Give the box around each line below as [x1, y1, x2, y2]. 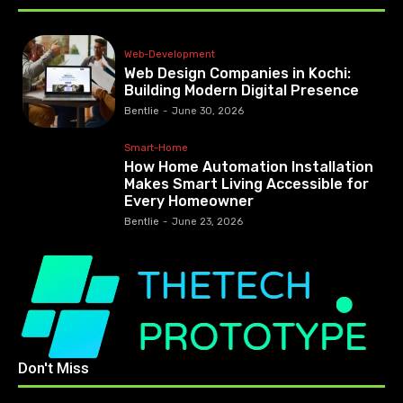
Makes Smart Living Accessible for [124, 175, 370, 193]
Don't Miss [18, 358, 89, 377]
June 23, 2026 [172, 215, 244, 228]
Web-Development [124, 48, 216, 60]
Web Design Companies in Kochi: [124, 64, 352, 82]
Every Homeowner [124, 192, 255, 210]
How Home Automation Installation [124, 157, 374, 175]
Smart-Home [124, 141, 189, 154]
